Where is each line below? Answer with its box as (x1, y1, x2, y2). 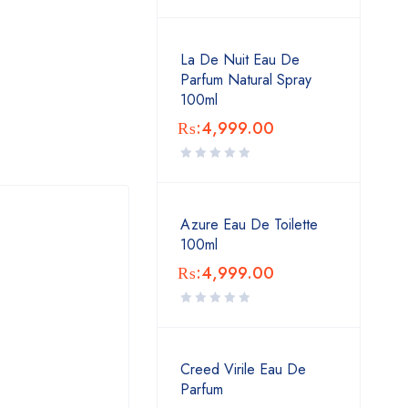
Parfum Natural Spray (180, 69, 311, 90)
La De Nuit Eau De (180, 49, 300, 70)
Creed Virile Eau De (180, 359, 306, 380)
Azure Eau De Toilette (180, 214, 318, 235)
